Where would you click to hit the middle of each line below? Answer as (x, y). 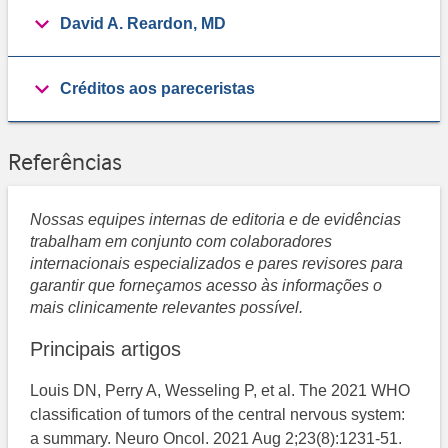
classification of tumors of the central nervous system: (218, 414)
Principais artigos (106, 348)
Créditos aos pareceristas (157, 89)
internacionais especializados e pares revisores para (217, 263)
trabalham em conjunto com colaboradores (181, 241)
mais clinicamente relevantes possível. (167, 307)
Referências (65, 162)
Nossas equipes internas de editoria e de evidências (216, 219)
